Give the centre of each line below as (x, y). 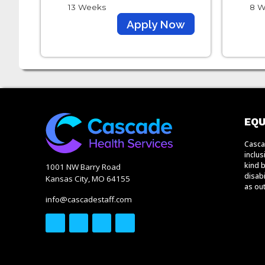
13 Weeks (87, 7)
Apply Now (156, 25)
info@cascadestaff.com (89, 199)
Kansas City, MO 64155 (88, 179)
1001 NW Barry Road (83, 167)
